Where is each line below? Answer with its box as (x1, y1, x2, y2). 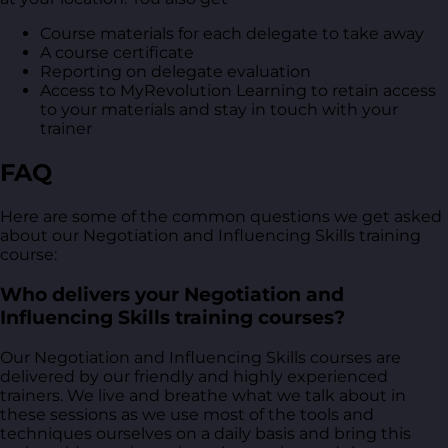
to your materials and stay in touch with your (40, 100, 398, 120)
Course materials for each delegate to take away (40, 24, 424, 44)
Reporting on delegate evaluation (40, 62, 311, 82)
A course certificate (40, 43, 194, 63)
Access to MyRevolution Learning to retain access (40, 81, 436, 101)
